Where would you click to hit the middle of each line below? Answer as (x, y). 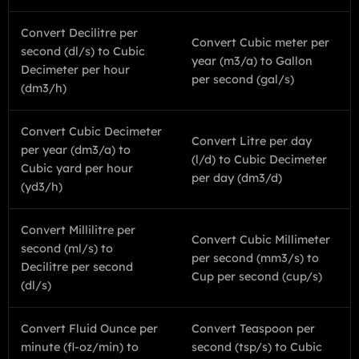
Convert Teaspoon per (253, 329)
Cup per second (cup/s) (257, 276)
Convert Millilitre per (78, 230)
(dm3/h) (44, 88)
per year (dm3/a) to (76, 150)
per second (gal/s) (243, 79)
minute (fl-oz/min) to (80, 347)
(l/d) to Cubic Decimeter (259, 159)
